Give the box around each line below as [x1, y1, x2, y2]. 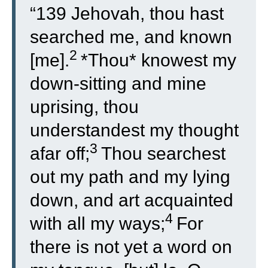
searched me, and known [30, 27, 232, 47]
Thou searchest [101, 144, 226, 163]
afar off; [30, 144, 90, 163]
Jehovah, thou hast [71, 4, 224, 23]
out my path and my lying [30, 167, 230, 187]
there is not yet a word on [30, 237, 232, 257]
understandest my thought [30, 120, 239, 140]
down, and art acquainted [30, 190, 233, 210]
